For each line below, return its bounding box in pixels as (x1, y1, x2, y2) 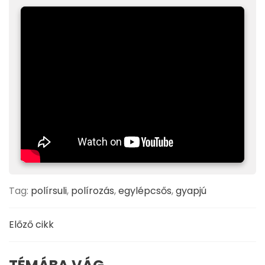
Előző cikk (9, 218, 54, 232)
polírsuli (31, 184, 67, 198)
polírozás (71, 184, 114, 198)
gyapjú (176, 184, 206, 198)
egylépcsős (118, 184, 172, 198)
